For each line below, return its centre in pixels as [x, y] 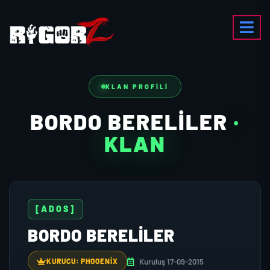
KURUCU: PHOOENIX [82, 261]
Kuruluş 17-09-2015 [171, 261]
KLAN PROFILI [137, 86]
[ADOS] [55, 209]
